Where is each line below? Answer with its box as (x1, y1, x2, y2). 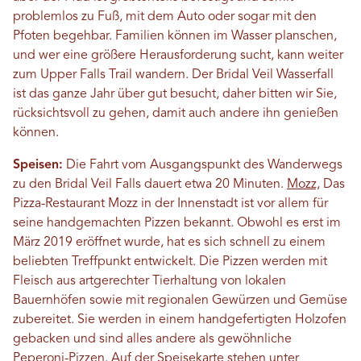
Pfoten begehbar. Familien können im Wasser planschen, (13, 30, 337, 44)
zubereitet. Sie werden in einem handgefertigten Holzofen (13, 313, 346, 327)
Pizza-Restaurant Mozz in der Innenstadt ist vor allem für (13, 197, 328, 211)
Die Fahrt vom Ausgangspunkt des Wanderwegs (63, 159, 342, 172)
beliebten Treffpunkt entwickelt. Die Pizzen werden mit (13, 255, 327, 269)
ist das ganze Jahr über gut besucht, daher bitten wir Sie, (13, 88, 337, 102)
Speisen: (13, 159, 63, 172)
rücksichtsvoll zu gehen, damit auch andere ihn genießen (13, 107, 338, 121)
